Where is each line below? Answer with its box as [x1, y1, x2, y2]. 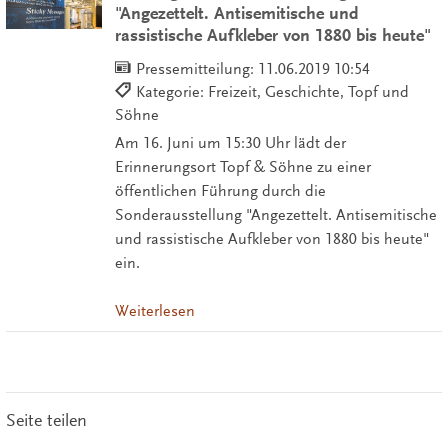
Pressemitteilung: [135, 59, 258, 78]
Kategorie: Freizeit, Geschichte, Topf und [135, 82, 409, 101]
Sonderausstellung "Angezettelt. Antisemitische [114, 205, 437, 224]
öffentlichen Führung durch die [114, 181, 326, 200]
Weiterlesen [114, 302, 195, 321]
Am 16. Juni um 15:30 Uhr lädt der [114, 133, 346, 152]
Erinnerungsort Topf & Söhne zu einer [114, 157, 371, 176]
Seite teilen [5, 410, 87, 431]
